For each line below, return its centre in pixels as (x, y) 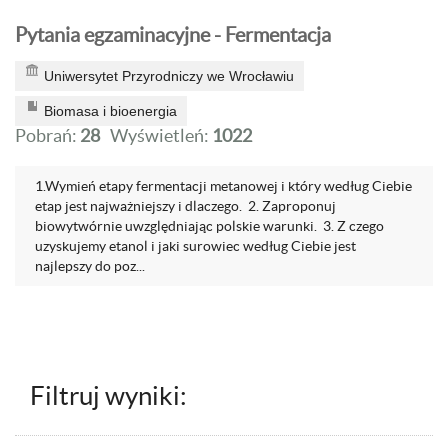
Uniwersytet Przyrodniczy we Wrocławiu (169, 76)
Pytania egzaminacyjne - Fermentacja (173, 35)
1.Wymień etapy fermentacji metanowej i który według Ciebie (223, 186)
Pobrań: (47, 135)
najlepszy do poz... (90, 266)
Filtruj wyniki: (108, 395)
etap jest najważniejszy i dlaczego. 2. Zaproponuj (185, 206)
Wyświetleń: (161, 135)
